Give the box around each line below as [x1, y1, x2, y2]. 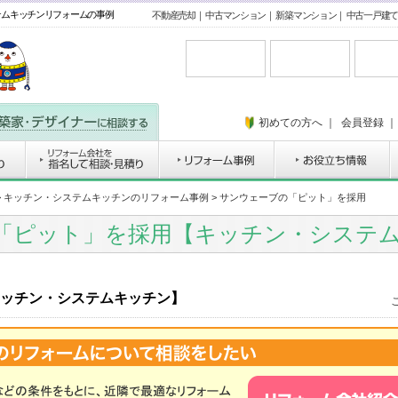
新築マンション [275, 10, 337, 20]
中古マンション [205, 10, 267, 20]
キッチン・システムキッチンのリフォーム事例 [4, 192, 209, 203]
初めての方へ [259, 116, 322, 129]
